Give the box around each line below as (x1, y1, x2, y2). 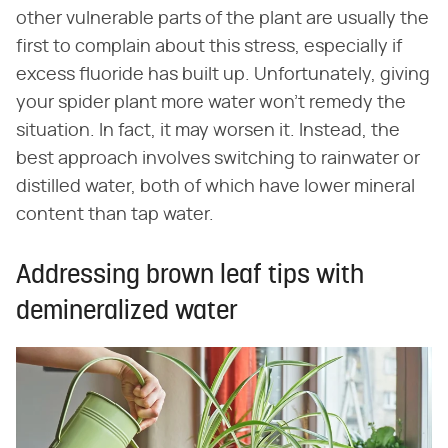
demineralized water (16, 298, 238, 326)
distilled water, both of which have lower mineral (16, 177, 415, 196)
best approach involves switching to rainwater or (16, 149, 420, 168)
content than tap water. (16, 205, 218, 224)
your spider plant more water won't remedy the (16, 93, 406, 112)
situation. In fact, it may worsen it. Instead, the (16, 121, 400, 140)
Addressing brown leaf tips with (16, 262, 364, 290)
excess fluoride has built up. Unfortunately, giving (16, 65, 430, 84)
